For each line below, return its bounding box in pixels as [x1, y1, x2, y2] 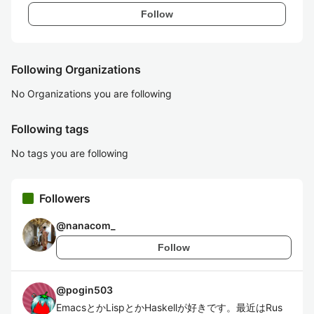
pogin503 [66, 284, 113, 296]
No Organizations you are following [11, 88, 172, 100]
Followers [39, 191, 90, 205]
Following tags [11, 122, 89, 136]
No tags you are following [11, 147, 128, 159]
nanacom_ [66, 219, 116, 231]
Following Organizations [11, 62, 141, 76]
